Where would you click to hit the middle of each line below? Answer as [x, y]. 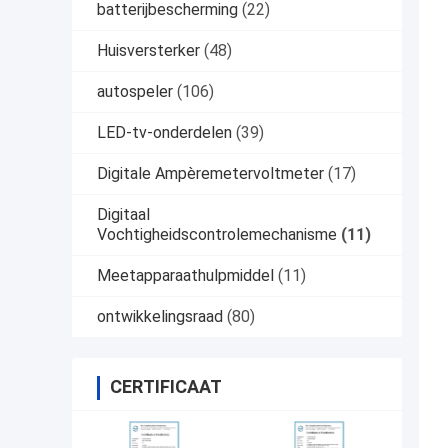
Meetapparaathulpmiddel [185, 276]
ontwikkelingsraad [160, 317]
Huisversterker [148, 51]
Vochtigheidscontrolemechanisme [217, 235]
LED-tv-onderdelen [164, 133]
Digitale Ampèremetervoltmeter [210, 174]
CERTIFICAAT [166, 387]
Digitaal [123, 215]
